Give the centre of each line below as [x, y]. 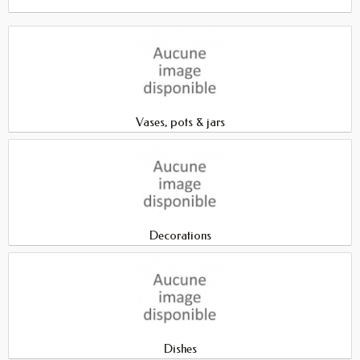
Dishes [180, 349]
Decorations [180, 236]
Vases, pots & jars [180, 122]
